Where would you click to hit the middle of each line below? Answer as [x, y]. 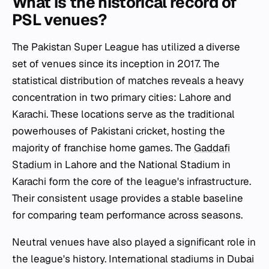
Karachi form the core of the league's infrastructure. [131, 181]
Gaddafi [212, 148]
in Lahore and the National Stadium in [141, 165]
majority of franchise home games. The [103, 148]
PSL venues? [59, 20]
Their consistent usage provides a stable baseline [128, 198]
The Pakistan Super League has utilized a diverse [126, 47]
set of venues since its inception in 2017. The [116, 64]
